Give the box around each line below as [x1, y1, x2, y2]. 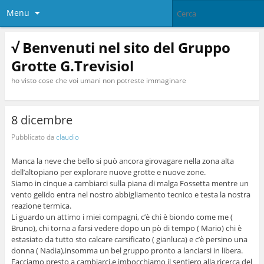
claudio [55, 131, 79, 142]
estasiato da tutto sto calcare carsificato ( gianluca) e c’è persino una [11, 234, 247, 245]
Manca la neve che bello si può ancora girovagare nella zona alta [11, 156, 234, 167]
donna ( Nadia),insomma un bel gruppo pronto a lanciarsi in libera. [11, 245, 243, 256]
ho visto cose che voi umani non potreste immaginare [11, 75, 186, 85]
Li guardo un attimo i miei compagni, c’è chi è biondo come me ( [11, 212, 233, 223]
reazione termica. [11, 200, 71, 212]
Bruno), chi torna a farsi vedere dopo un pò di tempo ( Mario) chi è [11, 223, 242, 234]
